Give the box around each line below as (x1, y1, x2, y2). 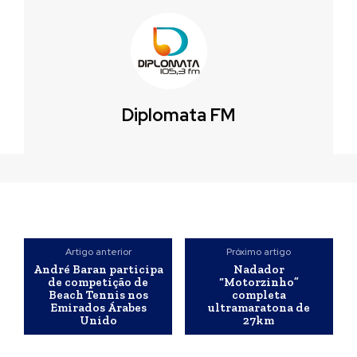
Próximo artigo (226, 245, 292, 258)
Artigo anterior (65, 245, 131, 258)
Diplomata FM (122, 104, 235, 127)
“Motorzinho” (218, 275, 299, 289)
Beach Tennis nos (48, 288, 148, 302)
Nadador (233, 262, 284, 277)
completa (231, 288, 286, 302)
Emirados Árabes (49, 300, 147, 315)
